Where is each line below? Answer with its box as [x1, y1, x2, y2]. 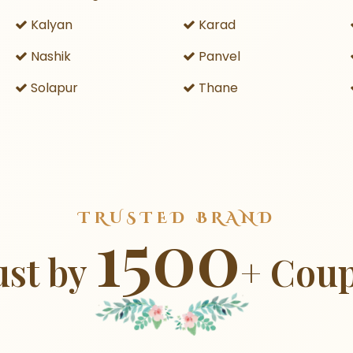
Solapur [28, 79, 79, 97]
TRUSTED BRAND [77, 207, 276, 229]
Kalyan [28, 16, 73, 34]
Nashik [28, 47, 72, 65]
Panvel [195, 47, 240, 65]
